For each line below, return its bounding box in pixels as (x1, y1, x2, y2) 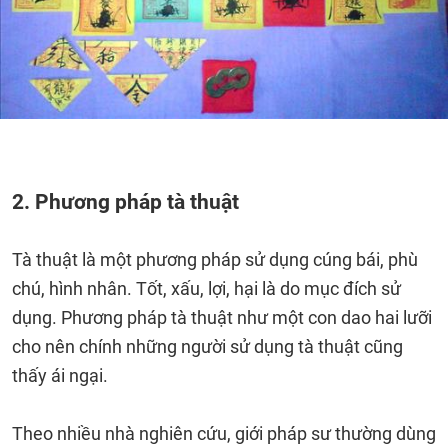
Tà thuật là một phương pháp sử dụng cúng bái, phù (12, 249, 418, 270)
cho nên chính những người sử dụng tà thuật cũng (12, 336, 403, 357)
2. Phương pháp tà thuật (12, 189, 239, 214)
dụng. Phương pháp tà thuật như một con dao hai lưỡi (12, 307, 432, 328)
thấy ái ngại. (12, 365, 112, 386)
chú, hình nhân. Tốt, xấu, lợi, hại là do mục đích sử (12, 278, 401, 299)
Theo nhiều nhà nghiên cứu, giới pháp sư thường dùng (12, 423, 436, 444)
